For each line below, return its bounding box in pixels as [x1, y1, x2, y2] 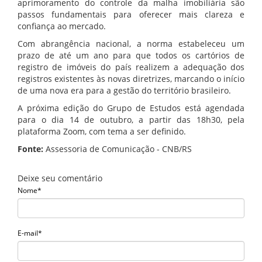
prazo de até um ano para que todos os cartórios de [18, 50, 244, 61]
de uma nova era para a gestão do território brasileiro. [18, 85, 231, 96]
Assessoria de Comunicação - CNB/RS [43, 143, 192, 155]
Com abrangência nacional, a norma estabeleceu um [18, 38, 244, 50]
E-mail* [18, 228, 42, 239]
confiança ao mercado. [18, 20, 106, 32]
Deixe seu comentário [18, 173, 102, 184]
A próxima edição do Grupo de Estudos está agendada [18, 102, 244, 114]
